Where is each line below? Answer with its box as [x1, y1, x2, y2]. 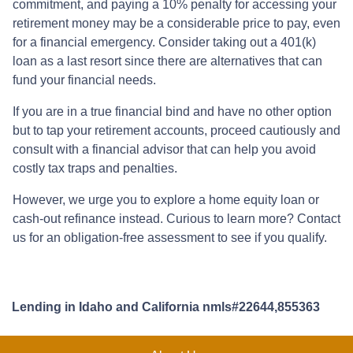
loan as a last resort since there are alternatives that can [13, 54, 322, 68]
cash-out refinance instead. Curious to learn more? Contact [13, 211, 340, 225]
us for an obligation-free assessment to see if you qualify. [13, 230, 327, 244]
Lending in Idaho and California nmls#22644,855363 [12, 299, 320, 314]
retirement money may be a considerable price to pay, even [13, 16, 340, 30]
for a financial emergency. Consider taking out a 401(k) [13, 35, 316, 49]
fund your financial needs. [13, 72, 159, 87]
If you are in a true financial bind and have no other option [13, 104, 332, 118]
